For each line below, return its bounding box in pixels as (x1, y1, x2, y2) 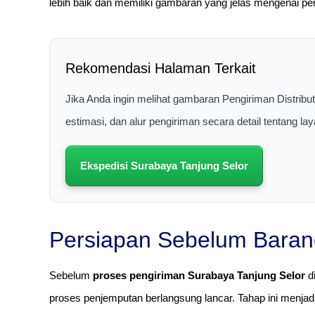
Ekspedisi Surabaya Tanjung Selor (80, 159, 248, 172)
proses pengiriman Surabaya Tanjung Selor (93, 269, 305, 281)
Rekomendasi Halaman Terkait (65, 60, 256, 76)
